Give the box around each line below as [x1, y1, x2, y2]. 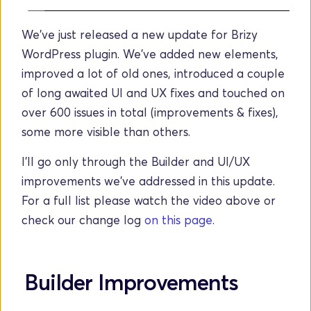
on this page [144, 212, 213, 227]
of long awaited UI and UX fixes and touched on [22, 85, 285, 100]
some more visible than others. [22, 124, 194, 139]
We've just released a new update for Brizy [22, 27, 258, 42]
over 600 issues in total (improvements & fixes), [22, 105, 279, 119]
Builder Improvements [24, 269, 238, 295]
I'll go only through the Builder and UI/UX [22, 154, 251, 169]
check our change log [22, 212, 142, 227]
